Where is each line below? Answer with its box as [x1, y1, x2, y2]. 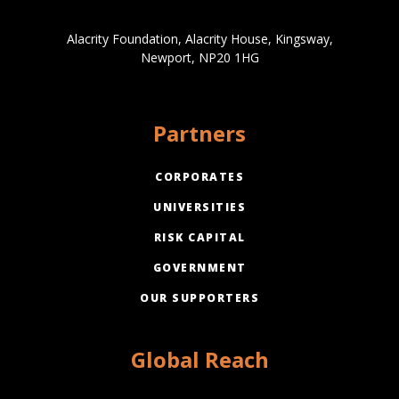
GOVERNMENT [152, 260, 247, 276]
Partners [153, 118, 246, 149]
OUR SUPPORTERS [140, 290, 259, 306]
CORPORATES [155, 169, 244, 185]
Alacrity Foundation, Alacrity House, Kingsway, [66, 30, 333, 48]
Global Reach [130, 345, 269, 375]
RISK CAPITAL [153, 230, 246, 246]
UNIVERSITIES [153, 199, 246, 216]
